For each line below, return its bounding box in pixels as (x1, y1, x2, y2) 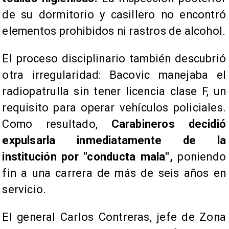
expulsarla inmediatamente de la (2, 133, 226, 147)
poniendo (172, 150, 226, 163)
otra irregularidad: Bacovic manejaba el (2, 68, 226, 81)
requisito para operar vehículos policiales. (2, 101, 226, 114)
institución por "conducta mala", (2, 150, 173, 163)
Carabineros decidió (111, 117, 226, 130)
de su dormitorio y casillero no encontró (2, 8, 226, 21)
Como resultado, (2, 117, 111, 130)
